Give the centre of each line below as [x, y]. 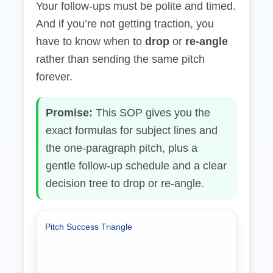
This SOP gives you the [151, 113]
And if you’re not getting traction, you [125, 24]
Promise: [69, 113]
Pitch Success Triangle [89, 227]
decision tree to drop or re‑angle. [125, 183]
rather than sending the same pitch [120, 59]
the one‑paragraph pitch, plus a [122, 148]
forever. [54, 77]
